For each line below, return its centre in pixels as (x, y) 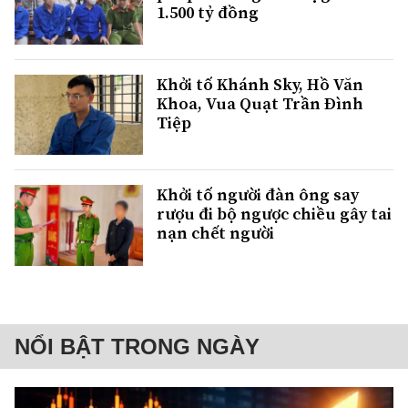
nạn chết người (215, 233)
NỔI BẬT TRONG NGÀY (137, 346)
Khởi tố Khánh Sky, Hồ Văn (260, 85)
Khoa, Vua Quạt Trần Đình (260, 104)
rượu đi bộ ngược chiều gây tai (274, 214)
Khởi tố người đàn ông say (258, 195)
